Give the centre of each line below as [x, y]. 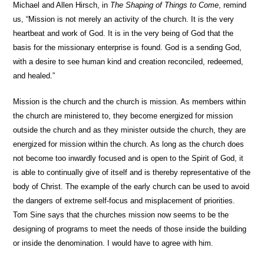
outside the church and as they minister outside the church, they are [130, 130]
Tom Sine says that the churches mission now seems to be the [121, 215]
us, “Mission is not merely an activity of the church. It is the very [124, 19]
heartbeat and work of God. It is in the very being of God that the [123, 33]
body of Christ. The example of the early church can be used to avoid [131, 187]
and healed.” [34, 76]
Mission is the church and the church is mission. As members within [130, 102]
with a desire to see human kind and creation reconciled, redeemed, [128, 62]
